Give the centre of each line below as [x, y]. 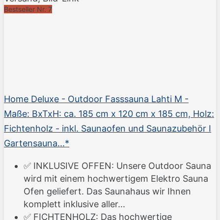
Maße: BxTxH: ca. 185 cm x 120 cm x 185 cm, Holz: [109, 114]
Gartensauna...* [37, 143]
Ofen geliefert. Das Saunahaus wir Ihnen [107, 192]
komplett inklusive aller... [74, 204]
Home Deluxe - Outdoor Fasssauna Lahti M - [96, 99]
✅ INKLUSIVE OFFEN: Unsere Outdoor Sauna [117, 166]
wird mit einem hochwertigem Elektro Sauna [116, 179]
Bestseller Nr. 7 [28, 9]
